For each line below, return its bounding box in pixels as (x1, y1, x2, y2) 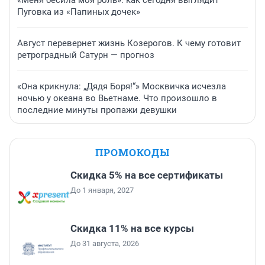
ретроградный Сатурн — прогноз (17, 50, 154, 61)
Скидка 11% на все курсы (70, 222, 194, 235)
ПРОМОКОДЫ (95, 146, 170, 160)
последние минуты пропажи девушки (17, 105, 177, 116)
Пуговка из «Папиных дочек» (17, 7, 140, 18)
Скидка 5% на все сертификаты (70, 169, 223, 182)
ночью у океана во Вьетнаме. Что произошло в (17, 93, 217, 104)
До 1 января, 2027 (70, 186, 134, 195)
